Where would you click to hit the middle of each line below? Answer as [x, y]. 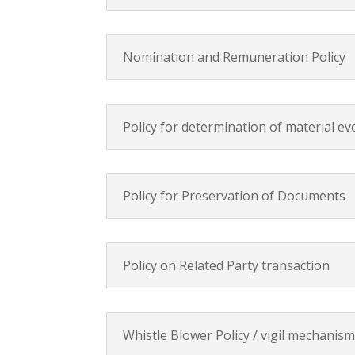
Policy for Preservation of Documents [235, 196]
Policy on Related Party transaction [227, 265]
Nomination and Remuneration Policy [235, 57]
